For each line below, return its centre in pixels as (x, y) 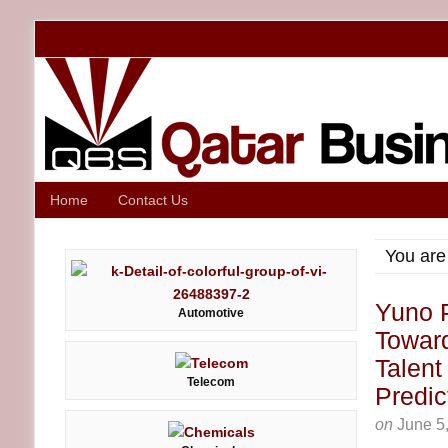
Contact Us (153, 200)
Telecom (211, 382)
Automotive (211, 313)
